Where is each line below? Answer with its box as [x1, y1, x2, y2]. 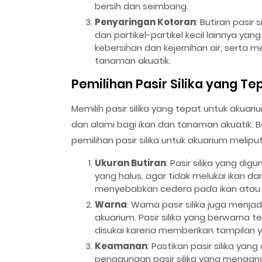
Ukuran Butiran [95, 156, 166, 169]
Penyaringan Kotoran [95, 15, 196, 28]
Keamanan [95, 239, 147, 252]
